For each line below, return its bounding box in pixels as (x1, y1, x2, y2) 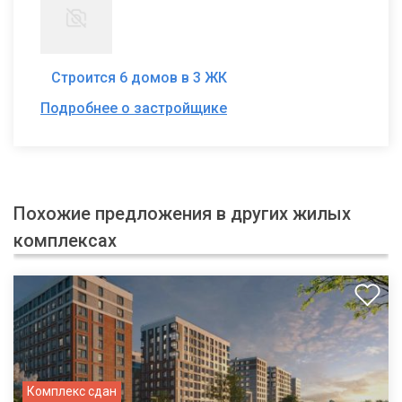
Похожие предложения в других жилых (13, 202, 351, 224)
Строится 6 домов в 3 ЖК (51, 68, 227, 86)
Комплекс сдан (27, 383, 117, 398)
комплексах (13, 229, 117, 251)
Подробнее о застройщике (40, 99, 227, 117)
